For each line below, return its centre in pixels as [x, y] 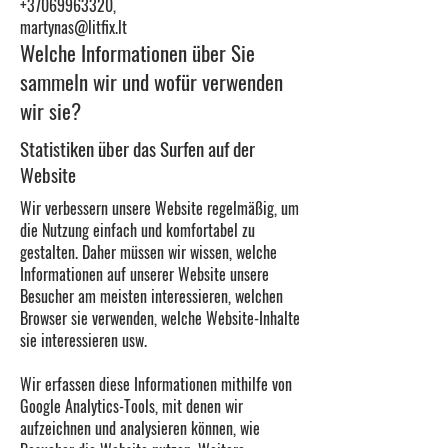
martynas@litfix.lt [73, 27]
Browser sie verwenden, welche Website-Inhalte [160, 318]
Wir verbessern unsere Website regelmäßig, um [159, 208]
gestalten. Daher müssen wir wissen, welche [148, 252]
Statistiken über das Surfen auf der [137, 148]
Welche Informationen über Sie [137, 52]
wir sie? [50, 110]
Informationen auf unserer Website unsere [144, 274]
